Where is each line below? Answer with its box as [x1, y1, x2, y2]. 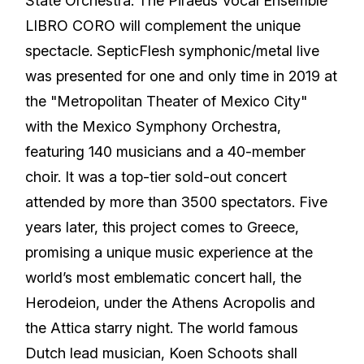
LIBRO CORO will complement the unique [25, 17, 301, 34]
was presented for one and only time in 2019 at [25, 67, 338, 84]
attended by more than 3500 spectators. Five [25, 193, 328, 210]
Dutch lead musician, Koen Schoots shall [25, 344, 298, 362]
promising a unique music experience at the [25, 244, 314, 261]
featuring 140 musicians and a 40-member [25, 143, 306, 160]
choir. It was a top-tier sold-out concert [25, 168, 288, 185]
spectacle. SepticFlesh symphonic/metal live [25, 42, 320, 59]
